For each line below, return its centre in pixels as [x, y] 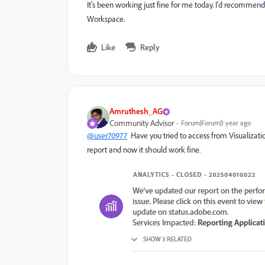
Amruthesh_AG [136, 111]
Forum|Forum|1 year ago [216, 123]
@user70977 [107, 136]
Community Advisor [142, 123]
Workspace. [106, 19]
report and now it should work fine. [144, 150]
